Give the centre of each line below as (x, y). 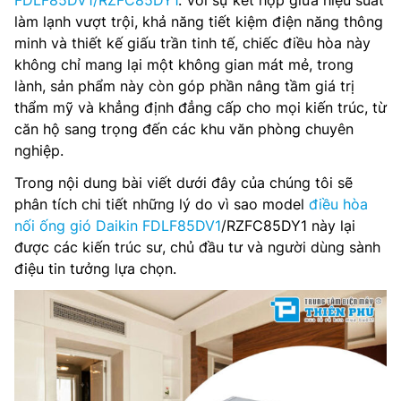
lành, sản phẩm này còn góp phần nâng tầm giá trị (184, 86)
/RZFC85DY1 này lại (288, 226)
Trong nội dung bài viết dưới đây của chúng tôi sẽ (183, 183)
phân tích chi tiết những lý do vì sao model (162, 204)
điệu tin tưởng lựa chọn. (95, 269)
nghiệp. (39, 150)
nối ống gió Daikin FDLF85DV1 (118, 226)
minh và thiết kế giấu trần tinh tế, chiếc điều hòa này (192, 43)
